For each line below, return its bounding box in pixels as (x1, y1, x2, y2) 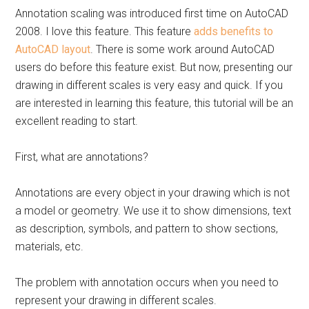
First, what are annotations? (15, 150, 149, 163)
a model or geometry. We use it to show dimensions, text (15, 204, 292, 217)
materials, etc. (15, 240, 84, 253)
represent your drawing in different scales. (15, 294, 217, 307)
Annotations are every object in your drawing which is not (15, 186, 290, 199)
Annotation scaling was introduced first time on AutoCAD (15, 7, 289, 20)
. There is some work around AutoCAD (90, 43, 275, 56)
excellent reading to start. (15, 114, 139, 128)
